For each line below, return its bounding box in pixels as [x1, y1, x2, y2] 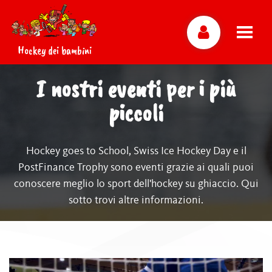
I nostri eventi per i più [36, 73, 236, 104]
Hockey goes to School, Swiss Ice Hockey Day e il [25, 146, 246, 157]
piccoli [109, 98, 163, 128]
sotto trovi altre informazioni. [69, 195, 203, 206]
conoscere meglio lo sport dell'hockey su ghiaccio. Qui [13, 178, 259, 189]
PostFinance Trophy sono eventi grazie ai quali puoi [18, 162, 254, 173]
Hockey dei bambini [17, 44, 92, 57]
